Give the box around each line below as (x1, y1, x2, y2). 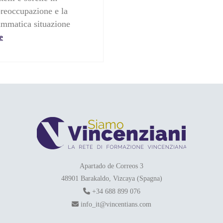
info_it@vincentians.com (79, 201, 151, 209)
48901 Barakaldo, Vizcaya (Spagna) (61, 175, 162, 183)
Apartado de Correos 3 (80, 162, 143, 170)
